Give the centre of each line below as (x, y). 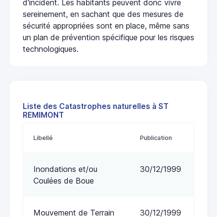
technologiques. (51, 49)
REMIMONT (43, 115)
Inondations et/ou (65, 169)
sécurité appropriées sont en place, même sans (106, 26)
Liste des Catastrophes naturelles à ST (96, 107)
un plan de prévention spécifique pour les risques (108, 38)
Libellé (43, 138)
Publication (156, 138)
